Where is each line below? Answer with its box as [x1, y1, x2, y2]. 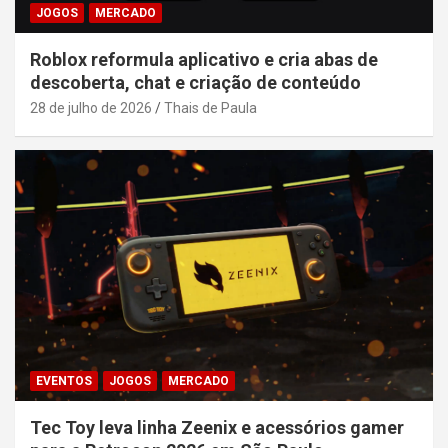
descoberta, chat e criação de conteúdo [30, 72, 361, 94]
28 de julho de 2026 [30, 100, 152, 117]
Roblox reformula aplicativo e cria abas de [30, 49, 378, 71]
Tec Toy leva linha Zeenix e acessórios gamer [30, 416, 404, 438]
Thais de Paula [164, 100, 257, 117]
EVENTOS [36, 373, 92, 388]
